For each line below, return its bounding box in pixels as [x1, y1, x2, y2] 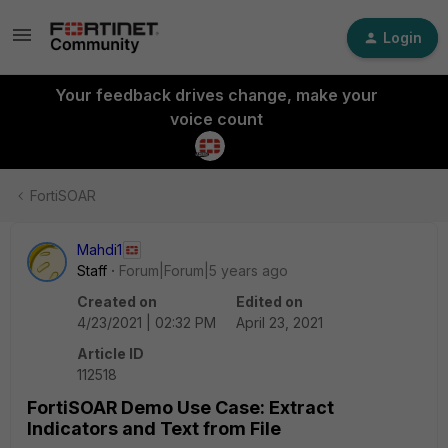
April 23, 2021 [236, 314, 323, 331]
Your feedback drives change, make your [54, 85, 378, 105]
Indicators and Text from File [27, 418, 281, 439]
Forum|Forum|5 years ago [119, 262, 288, 279]
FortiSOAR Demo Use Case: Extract [27, 397, 334, 418]
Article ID [77, 345, 144, 362]
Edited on [236, 293, 303, 310]
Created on [77, 293, 157, 310]
